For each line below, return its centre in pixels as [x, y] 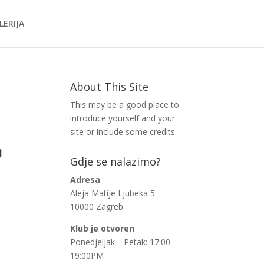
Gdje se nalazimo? [116, 161]
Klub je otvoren [103, 228]
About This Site [110, 87]
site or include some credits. [124, 132]
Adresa [85, 179]
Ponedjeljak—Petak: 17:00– [123, 242]
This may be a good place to [125, 105]
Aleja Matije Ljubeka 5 [113, 193]
